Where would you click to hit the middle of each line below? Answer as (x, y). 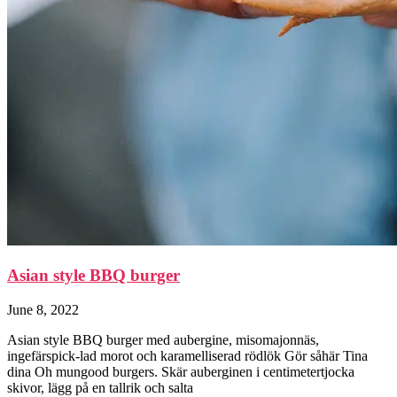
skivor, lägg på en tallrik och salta (100, 387)
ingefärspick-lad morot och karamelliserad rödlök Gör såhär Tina (187, 355)
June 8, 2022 (43, 309)
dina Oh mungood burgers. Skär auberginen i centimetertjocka (181, 371)
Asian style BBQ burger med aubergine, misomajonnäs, (163, 339)
